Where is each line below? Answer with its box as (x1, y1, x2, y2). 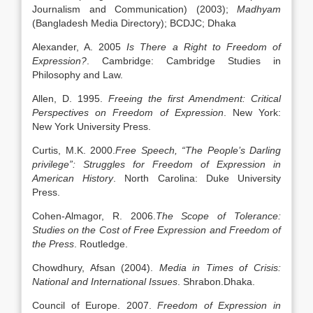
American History (32, 173, 114, 184)
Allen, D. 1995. (32, 93, 108, 104)
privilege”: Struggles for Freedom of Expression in (32, 159, 281, 170)
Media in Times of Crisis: (159, 262, 282, 273)
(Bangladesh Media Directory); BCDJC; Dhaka (32, 17, 236, 29)
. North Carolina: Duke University (113, 173, 282, 184)
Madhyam (237, 3, 281, 15)
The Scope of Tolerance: (155, 210, 282, 221)
